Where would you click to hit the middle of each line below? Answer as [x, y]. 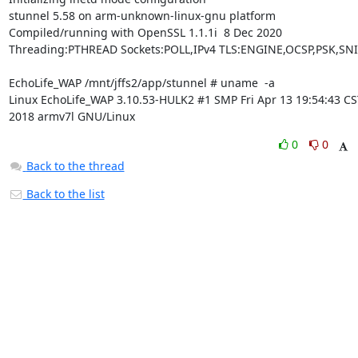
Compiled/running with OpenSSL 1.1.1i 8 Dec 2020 [145, 32]
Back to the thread [75, 166]
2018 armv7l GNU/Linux [72, 116]
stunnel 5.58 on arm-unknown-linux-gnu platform [142, 16]
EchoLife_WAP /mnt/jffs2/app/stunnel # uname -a [141, 83]
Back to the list [64, 194]
